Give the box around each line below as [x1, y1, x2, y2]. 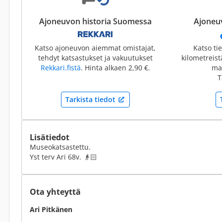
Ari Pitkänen [30, 205, 72, 214]
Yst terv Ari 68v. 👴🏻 [30, 152, 97, 162]
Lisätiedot [30, 132, 69, 143]
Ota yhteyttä [30, 186, 81, 197]
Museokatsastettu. [30, 142, 91, 152]
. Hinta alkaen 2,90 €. [80, 63, 150, 72]
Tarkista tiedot [65, 95, 115, 104]
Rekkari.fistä [40, 63, 81, 72]
